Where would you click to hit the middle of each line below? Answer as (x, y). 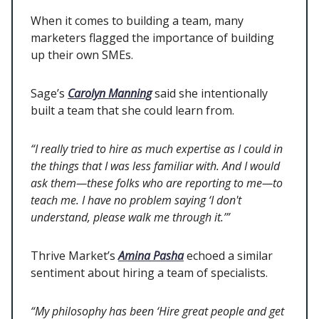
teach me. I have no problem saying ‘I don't (136, 200)
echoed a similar (228, 256)
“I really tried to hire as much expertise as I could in (157, 149)
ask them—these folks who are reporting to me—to (157, 183)
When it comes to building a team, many (137, 21)
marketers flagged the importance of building (152, 38)
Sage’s (49, 94)
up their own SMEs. (83, 55)
